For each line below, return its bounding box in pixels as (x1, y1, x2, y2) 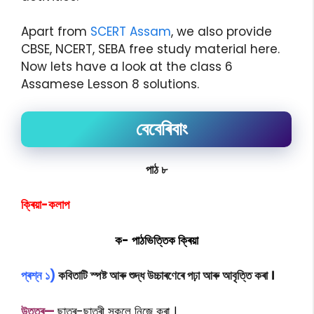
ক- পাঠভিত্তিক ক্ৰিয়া (114, 231, 198, 249)
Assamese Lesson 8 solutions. (21, 76, 199, 93)
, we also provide (171, 23, 272, 40)
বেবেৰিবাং (135, 116, 188, 142)
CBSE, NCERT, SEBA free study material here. (21, 41, 280, 57)
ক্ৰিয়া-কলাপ (21, 196, 69, 213)
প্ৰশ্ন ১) (21, 267, 55, 284)
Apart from (21, 23, 90, 40)
